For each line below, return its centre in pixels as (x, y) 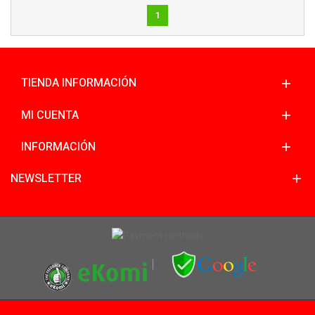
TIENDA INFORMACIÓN (79, 83)
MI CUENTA (50, 115)
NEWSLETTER (46, 178)
